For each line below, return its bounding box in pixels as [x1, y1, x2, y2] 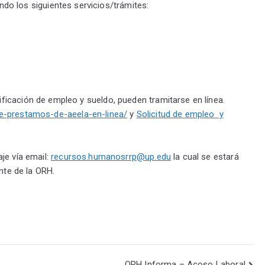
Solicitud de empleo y [136, 109, 224, 119]
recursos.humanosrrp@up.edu [51, 151, 171, 162]
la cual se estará [170, 151, 239, 162]
